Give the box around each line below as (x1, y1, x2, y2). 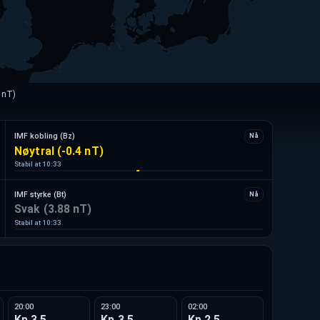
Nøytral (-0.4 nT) (14, 144, 104, 158)
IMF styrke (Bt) (14, 189, 67, 199)
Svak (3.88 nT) (14, 202, 92, 216)
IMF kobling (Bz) (14, 131, 76, 141)
